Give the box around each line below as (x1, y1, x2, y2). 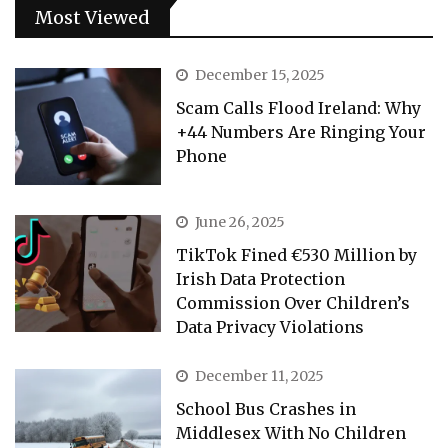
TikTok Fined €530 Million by (176, 244, 418, 265)
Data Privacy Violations (176, 316, 365, 337)
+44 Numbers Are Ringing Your (176, 121, 427, 142)
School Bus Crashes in (176, 398, 357, 419)
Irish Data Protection (176, 268, 346, 289)
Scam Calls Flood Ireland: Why (176, 97, 422, 118)
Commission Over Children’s (176, 292, 411, 313)
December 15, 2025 (195, 65, 326, 84)
